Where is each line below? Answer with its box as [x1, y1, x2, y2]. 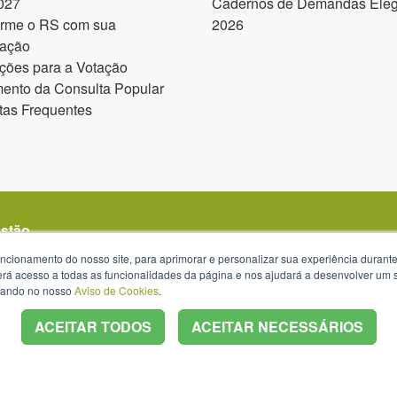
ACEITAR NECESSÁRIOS [191, 316, 363, 337]
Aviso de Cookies [74, 283, 159, 298]
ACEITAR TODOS [34, 316, 152, 337]
